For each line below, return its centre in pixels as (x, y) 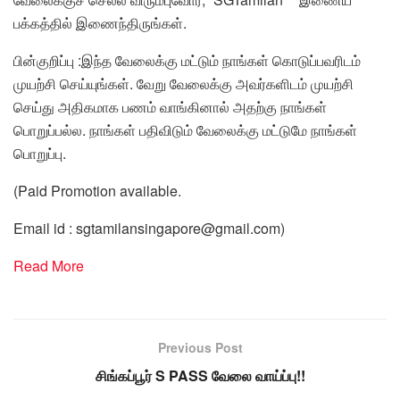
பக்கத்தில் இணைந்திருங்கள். (100, 22)
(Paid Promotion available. (97, 190)
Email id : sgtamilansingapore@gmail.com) (149, 228)
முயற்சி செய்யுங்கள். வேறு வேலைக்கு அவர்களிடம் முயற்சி (183, 83)
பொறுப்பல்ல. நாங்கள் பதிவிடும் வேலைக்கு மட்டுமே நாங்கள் (185, 129)
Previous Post (200, 347)
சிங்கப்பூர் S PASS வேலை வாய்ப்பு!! (200, 375)
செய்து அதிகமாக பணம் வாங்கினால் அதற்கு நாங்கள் (170, 106)
